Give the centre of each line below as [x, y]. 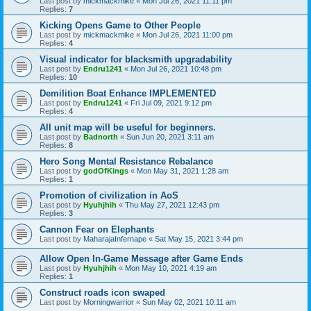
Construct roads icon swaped [102, 292]
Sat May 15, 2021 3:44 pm [199, 238]
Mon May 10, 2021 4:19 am [171, 268]
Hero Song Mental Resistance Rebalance [126, 161]
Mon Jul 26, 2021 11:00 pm [187, 34]
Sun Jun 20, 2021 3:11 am [170, 136]
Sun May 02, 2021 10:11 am [189, 302]
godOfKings [106, 170]
